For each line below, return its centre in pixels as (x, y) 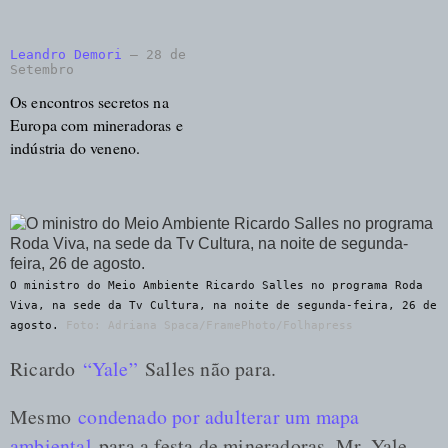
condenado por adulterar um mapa (219, 417)
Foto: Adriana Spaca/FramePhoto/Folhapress (209, 325)
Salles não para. (207, 368)
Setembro (42, 70)
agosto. (34, 325)
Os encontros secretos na (89, 101)
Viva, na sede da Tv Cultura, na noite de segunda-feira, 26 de (223, 305)
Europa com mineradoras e (96, 124)
